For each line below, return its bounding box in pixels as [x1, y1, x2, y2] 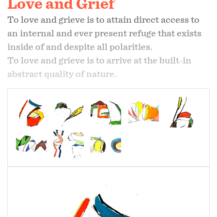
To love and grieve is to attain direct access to [7, 15, 200, 25]
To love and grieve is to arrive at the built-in [7, 55, 191, 65]
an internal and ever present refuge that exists [7, 28, 201, 38]
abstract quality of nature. [7, 69, 117, 79]
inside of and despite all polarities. [7, 42, 153, 52]
